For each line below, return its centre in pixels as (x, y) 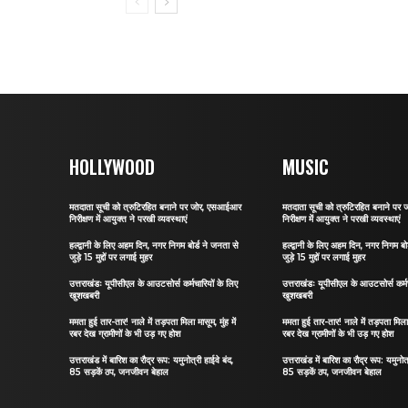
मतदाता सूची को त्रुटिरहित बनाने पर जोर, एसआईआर (155, 208)
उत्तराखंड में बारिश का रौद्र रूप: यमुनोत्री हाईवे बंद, (151, 361)
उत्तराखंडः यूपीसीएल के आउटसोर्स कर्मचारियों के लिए (153, 284)
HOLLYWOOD (112, 167)
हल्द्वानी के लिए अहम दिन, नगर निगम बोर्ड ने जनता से (154, 246)
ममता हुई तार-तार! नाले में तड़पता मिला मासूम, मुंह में (153, 322)
